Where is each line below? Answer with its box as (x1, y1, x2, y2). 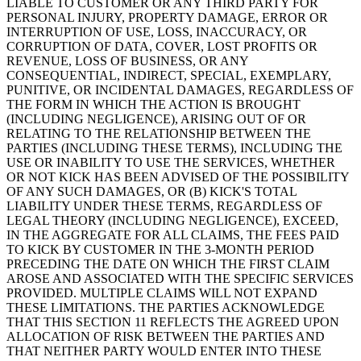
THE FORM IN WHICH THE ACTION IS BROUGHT (6, 98, 301, 112)
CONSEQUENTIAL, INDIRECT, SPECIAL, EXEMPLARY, (6, 68, 331, 83)
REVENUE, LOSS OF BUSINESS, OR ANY (6, 54, 248, 68)
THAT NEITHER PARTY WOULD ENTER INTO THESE (6, 344, 322, 359)
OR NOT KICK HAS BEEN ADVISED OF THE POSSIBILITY (6, 170, 349, 185)
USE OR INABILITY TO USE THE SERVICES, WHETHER (6, 156, 335, 170)
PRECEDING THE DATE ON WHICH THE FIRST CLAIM (6, 257, 330, 272)
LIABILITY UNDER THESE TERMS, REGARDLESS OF (6, 199, 322, 214)
